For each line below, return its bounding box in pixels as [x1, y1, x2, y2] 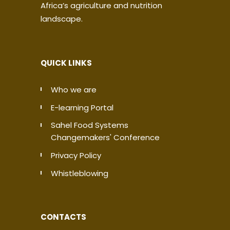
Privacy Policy [51, 150, 101, 161]
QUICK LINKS [41, 57, 92, 69]
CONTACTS [41, 212, 86, 223]
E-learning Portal [51, 102, 113, 113]
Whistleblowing [51, 168, 108, 179]
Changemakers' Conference [51, 132, 160, 143]
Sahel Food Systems [51, 120, 128, 131]
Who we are [51, 84, 97, 95]
